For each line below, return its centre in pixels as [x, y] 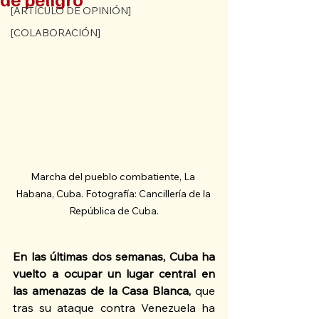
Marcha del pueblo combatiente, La [114, 177]
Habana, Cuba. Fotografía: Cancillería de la [114, 194]
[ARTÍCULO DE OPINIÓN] [71, 11]
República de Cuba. [114, 211]
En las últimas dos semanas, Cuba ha [114, 257]
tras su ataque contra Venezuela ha [114, 308]
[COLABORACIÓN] [56, 33]
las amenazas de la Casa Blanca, [104, 291]
